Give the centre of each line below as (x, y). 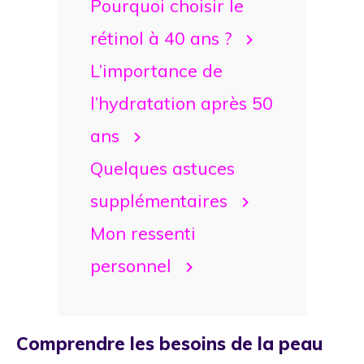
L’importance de (156, 70)
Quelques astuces (162, 167)
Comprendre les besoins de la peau (169, 343)
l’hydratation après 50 (182, 102)
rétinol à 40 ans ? (161, 37)
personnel (131, 265)
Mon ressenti (143, 232)
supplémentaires (159, 200)
